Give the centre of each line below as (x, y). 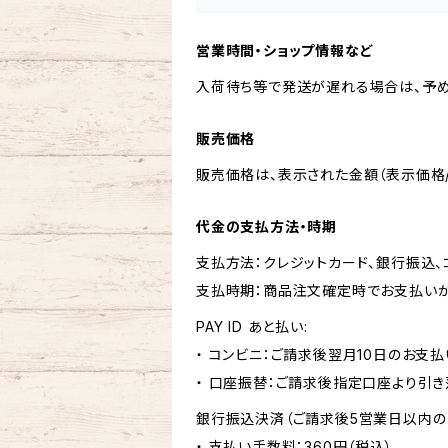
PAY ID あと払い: (252, 326)
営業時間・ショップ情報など (285, 50)
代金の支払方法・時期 (267, 226)
